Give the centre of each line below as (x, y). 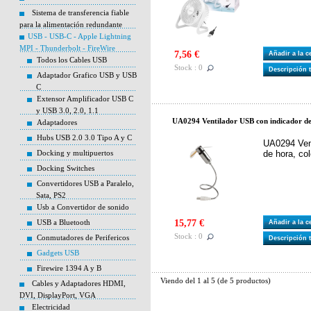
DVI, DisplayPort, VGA (58, 295)
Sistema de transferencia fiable (81, 12)
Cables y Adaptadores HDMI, (79, 283)
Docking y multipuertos (75, 153)
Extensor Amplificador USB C (85, 99)
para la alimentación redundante (71, 24)
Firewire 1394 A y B (69, 268)
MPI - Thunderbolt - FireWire (67, 48)
